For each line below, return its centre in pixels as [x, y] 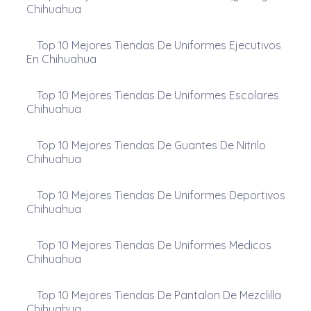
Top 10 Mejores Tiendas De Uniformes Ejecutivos [159, 45]
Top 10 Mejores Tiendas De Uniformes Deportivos [161, 195]
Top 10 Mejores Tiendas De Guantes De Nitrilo [151, 145]
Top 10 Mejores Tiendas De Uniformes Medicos [154, 245]
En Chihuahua [61, 59]
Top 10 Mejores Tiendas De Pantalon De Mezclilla [159, 295]
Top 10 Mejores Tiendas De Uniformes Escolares [158, 95]
